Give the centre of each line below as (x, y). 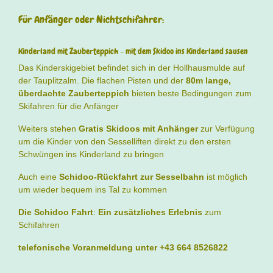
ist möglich (227, 177)
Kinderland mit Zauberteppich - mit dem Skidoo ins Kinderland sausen (133, 51)
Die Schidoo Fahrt (56, 212)
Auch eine (39, 177)
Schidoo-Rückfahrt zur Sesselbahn (133, 177)
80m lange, (208, 81)
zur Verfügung (228, 129)
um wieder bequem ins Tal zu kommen (93, 190)
